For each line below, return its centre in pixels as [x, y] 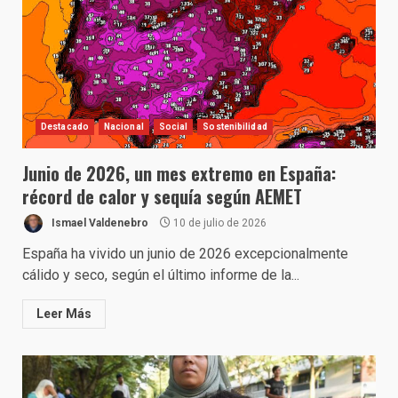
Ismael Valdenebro [99, 223]
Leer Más [64, 314]
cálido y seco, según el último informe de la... [161, 275]
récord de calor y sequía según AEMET [162, 196]
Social [173, 127]
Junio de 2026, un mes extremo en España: [179, 173]
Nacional [123, 127]
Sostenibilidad [235, 127]
